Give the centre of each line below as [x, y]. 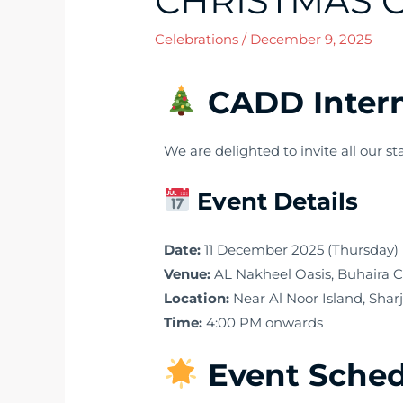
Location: [197, 298]
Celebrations [197, 39]
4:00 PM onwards [263, 322]
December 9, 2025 [311, 39]
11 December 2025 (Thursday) [300, 249]
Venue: [188, 273]
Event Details [277, 201]
